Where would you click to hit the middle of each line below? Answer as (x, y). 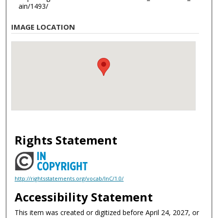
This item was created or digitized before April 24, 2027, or (107, 212)
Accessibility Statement (84, 197)
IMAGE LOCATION (43, 27)
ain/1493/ (33, 6)
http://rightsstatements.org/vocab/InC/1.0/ (69, 178)
